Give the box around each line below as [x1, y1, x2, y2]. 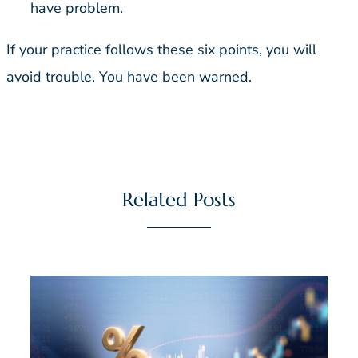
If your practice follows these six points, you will [6, 40, 316, 60]
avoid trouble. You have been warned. [6, 67, 252, 87]
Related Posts [122, 187, 236, 212]
